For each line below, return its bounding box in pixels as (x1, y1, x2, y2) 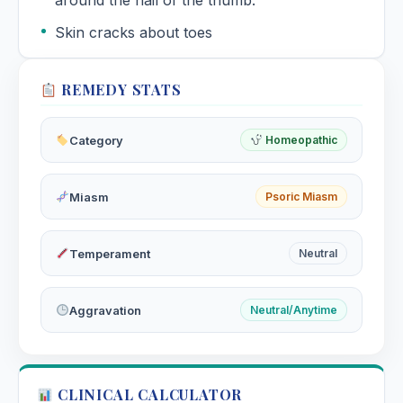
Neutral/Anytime (250, 303, 337, 318)
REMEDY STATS (57, 80, 182, 100)
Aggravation (68, 302, 141, 318)
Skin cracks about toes (55, 23, 212, 42)
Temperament (68, 246, 150, 261)
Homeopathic (263, 133, 337, 148)
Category (68, 132, 123, 148)
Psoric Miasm (265, 190, 337, 204)
